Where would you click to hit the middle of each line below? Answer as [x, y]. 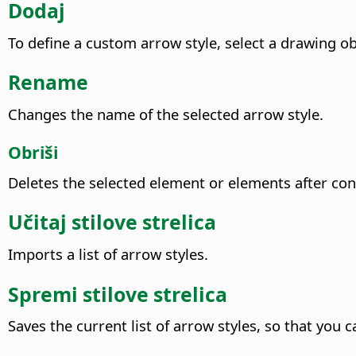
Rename [48, 82]
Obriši [33, 153]
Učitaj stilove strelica [112, 222]
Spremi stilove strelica [118, 294]
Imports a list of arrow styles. [108, 254]
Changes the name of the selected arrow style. [166, 114]
